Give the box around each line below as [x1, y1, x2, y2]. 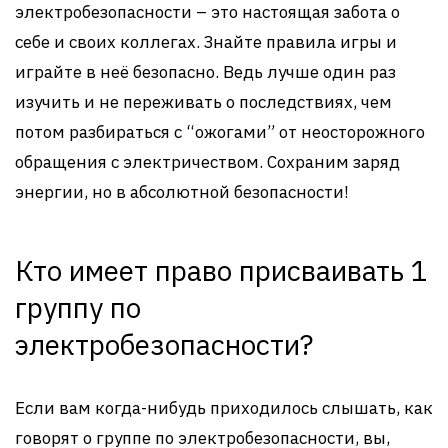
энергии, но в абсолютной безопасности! [15, 181, 349, 203]
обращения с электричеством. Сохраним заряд [15, 151, 400, 173]
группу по [15, 289, 141, 326]
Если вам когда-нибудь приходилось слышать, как [15, 397, 433, 419]
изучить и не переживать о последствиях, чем [15, 91, 392, 113]
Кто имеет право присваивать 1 [15, 252, 428, 289]
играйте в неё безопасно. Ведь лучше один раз [15, 61, 396, 83]
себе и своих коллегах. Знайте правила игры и [15, 31, 397, 53]
